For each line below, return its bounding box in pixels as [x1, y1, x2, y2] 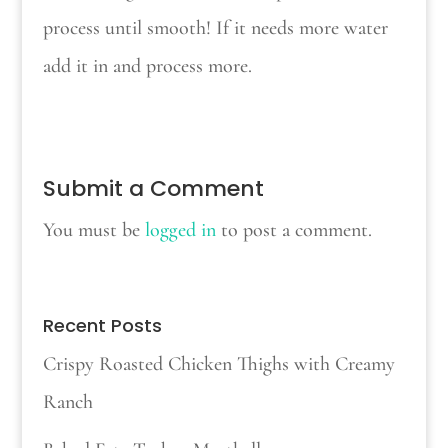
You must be [42, 218, 145, 243]
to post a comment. [215, 218, 372, 243]
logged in [144, 218, 216, 243]
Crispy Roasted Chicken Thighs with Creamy [42, 352, 395, 377]
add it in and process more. [42, 54, 252, 79]
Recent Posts [42, 313, 162, 339]
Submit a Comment [42, 173, 264, 205]
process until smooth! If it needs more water [42, 16, 388, 41]
